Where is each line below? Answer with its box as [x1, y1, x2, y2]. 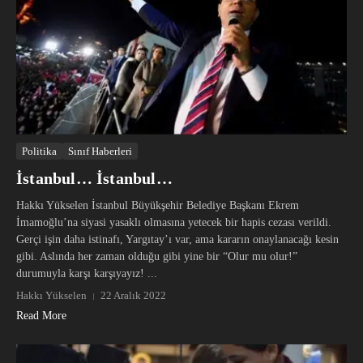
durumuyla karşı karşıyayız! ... [16, 267, 157, 280]
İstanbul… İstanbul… [16, 169, 173, 188]
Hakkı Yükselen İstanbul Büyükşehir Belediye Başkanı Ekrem [16, 199, 299, 212]
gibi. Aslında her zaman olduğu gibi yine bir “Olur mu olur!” [16, 250, 297, 263]
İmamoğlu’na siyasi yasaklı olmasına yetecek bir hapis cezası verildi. [16, 216, 331, 229]
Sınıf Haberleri [68, 145, 132, 158]
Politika [22, 145, 57, 158]
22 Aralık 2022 [100, 289, 166, 302]
